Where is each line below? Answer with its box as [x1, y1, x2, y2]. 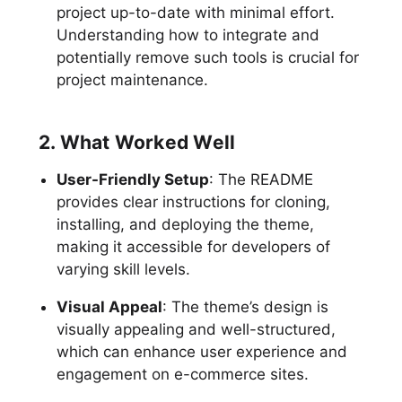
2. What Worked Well [38, 130, 236, 153]
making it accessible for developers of [56, 237, 330, 256]
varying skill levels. [56, 259, 190, 278]
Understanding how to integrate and [56, 25, 319, 44]
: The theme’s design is [162, 297, 328, 316]
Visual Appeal [56, 297, 162, 316]
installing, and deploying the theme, [56, 214, 314, 233]
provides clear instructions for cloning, [56, 192, 330, 211]
